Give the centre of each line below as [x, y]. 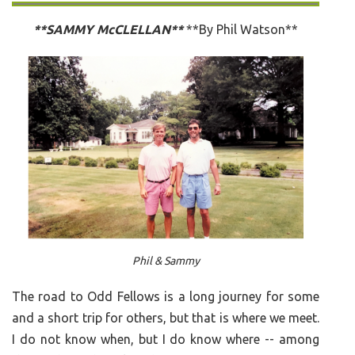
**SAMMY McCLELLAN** [110, 30]
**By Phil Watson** [242, 30]
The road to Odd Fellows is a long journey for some [166, 297]
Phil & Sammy [166, 260]
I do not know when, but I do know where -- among [166, 340]
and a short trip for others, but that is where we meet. [166, 318]
